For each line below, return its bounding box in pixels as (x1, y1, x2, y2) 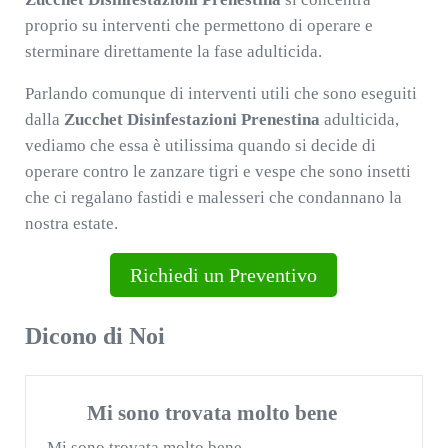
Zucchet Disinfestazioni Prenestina (63, 110, 320, 129)
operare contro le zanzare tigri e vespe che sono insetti (24, 162, 411, 181)
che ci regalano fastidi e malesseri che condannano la (24, 188, 402, 207)
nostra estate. (24, 214, 118, 233)
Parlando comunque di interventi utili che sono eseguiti (24, 84, 417, 103)
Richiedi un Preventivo (130, 264, 318, 286)
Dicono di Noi (24, 323, 165, 349)
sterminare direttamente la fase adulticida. (24, 42, 322, 61)
